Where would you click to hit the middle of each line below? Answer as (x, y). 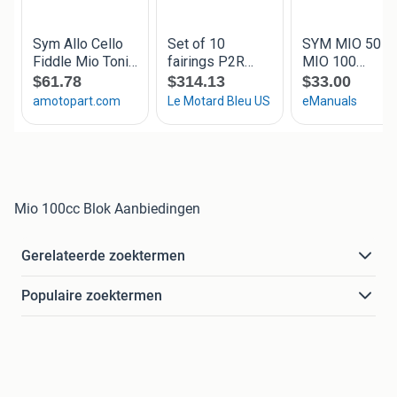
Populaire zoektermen (92, 296)
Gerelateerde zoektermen (103, 256)
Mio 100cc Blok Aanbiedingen (107, 209)
